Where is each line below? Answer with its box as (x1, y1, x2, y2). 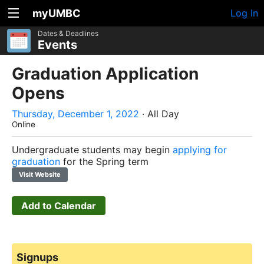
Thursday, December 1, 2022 (12, 108, 139, 120)
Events (38, 38, 77, 52)
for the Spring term (60, 155, 148, 167)
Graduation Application (12, 64, 199, 84)
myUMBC (32, 7, 81, 19)
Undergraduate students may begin (12, 143, 173, 156)
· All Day (139, 108, 179, 120)
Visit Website (19, 170, 61, 179)
